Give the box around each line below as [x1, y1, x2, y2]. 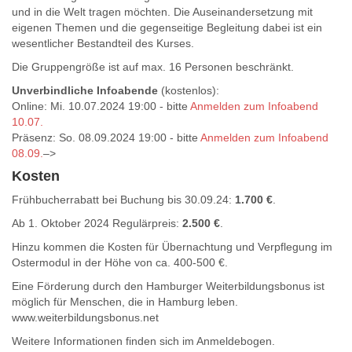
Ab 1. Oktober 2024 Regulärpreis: [12, 217, 182, 229]
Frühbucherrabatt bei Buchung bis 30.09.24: [12, 193, 235, 206]
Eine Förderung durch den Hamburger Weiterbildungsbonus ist [12, 280, 324, 292]
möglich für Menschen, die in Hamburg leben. [12, 295, 238, 308]
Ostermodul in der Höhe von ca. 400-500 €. [12, 256, 228, 269]
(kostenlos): [158, 84, 219, 97]
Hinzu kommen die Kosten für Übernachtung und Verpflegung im [12, 240, 332, 253]
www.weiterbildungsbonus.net [12, 311, 159, 324]
